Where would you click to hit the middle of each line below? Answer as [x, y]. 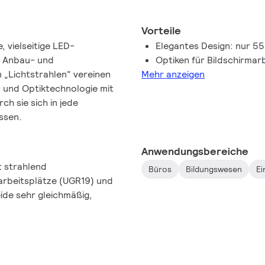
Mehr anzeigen [173, 74]
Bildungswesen [214, 169]
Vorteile [161, 30]
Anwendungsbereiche [195, 151]
